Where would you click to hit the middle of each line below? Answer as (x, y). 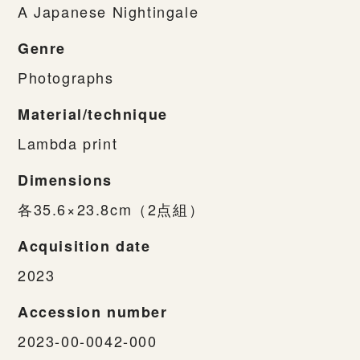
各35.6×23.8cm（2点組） (111, 209)
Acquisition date (84, 245)
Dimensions (65, 180)
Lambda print (68, 143)
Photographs (66, 77)
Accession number (93, 311)
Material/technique (93, 114)
